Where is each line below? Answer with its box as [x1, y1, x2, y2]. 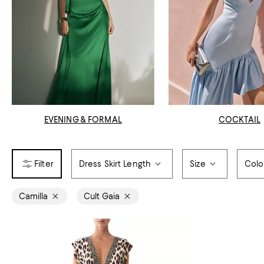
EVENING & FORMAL [44, 114, 122, 124]
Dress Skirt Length [78, 159, 151, 169]
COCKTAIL [218, 114, 260, 124]
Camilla [19, 191, 48, 201]
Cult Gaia [84, 191, 120, 201]
